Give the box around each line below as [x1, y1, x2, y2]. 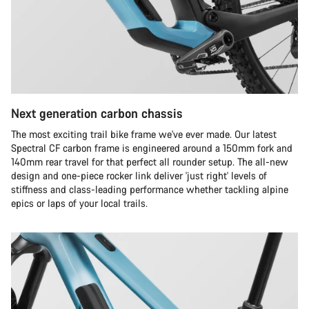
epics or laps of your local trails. [11, 197, 148, 210]
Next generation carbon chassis [11, 105, 183, 121]
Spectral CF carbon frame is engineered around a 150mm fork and [11, 141, 292, 154]
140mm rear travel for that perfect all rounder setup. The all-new [11, 155, 288, 168]
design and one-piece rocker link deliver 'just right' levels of [11, 169, 267, 182]
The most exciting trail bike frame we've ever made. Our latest [11, 128, 277, 141]
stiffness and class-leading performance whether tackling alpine [11, 183, 288, 196]
